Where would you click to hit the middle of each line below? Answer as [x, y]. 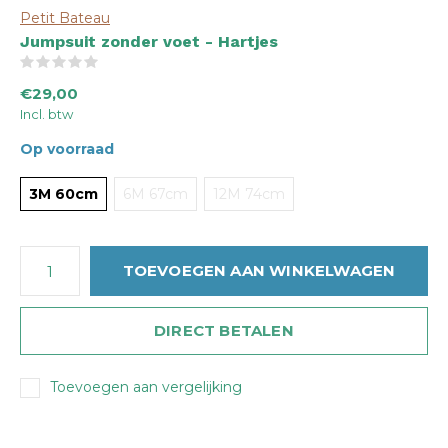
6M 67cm [155, 194]
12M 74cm [249, 194]
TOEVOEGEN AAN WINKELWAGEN [259, 270]
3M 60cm [63, 194]
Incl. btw [46, 114]
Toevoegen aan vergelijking [146, 387]
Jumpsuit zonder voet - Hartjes [149, 41]
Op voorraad [67, 149]
